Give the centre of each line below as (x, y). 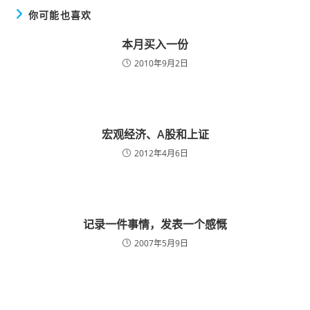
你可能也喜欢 (60, 15)
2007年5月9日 (161, 244)
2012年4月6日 (161, 154)
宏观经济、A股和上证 (155, 135)
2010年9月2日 (161, 64)
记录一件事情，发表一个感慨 (155, 225)
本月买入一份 (155, 45)
